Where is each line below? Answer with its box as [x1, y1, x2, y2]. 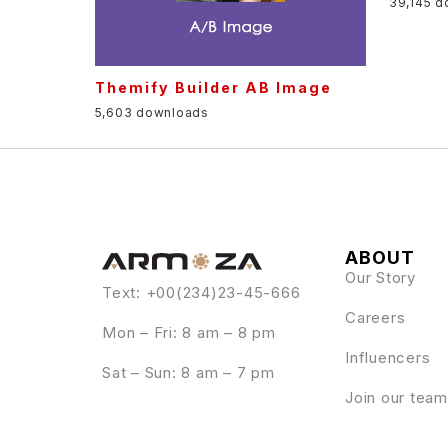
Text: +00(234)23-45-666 [102, 282, 301, 302]
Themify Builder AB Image [94, 78, 332, 96]
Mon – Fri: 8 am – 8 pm [102, 322, 276, 342]
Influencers [345, 347, 431, 367]
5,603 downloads [94, 104, 209, 120]
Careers [345, 307, 406, 327]
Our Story [345, 267, 416, 287]
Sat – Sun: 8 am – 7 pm [102, 362, 275, 382]
